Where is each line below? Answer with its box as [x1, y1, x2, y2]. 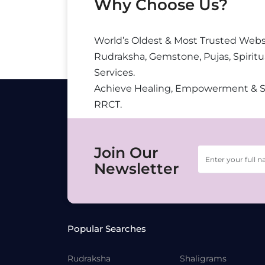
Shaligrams [180, 253, 227, 264]
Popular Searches [67, 223, 146, 234]
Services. [94, 67, 135, 78]
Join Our [94, 144, 159, 161]
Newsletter [94, 160, 179, 177]
